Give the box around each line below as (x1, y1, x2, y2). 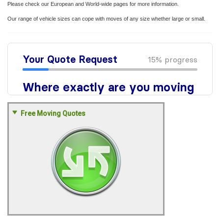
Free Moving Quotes (21, 110, 85, 117)
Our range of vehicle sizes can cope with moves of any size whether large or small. (7, 16, 205, 22)
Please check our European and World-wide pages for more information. (7, 1, 179, 7)
